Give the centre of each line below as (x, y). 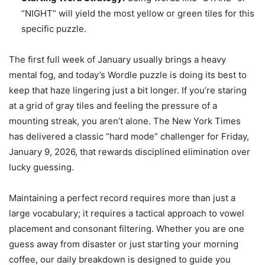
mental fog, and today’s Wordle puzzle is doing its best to (128, 75)
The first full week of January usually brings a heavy (117, 59)
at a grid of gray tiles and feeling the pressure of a (113, 106)
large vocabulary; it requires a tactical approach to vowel (127, 213)
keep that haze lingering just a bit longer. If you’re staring (128, 90)
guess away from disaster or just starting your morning (124, 244)
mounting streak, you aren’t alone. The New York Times (125, 121)
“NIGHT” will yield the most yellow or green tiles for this (138, 13)
